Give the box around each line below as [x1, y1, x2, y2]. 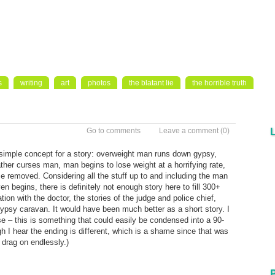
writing [20, 79, 42, 87]
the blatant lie [129, 79, 174, 87]
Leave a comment [159, 126, 219, 135]
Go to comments [87, 126, 141, 135]
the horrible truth [192, 79, 247, 87]
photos [88, 79, 110, 87]
